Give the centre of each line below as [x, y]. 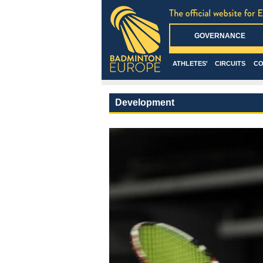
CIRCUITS [230, 63]
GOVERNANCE [220, 36]
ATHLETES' [190, 63]
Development [144, 102]
